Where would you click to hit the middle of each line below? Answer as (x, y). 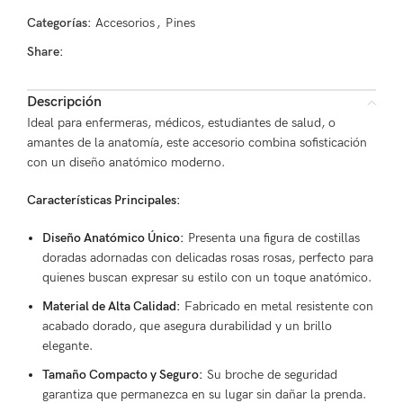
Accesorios (125, 23)
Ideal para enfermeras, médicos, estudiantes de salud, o (181, 123)
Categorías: (59, 23)
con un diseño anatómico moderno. (126, 162)
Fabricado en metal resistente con (277, 306)
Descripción (64, 102)
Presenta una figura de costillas (272, 238)
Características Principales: (104, 200)
